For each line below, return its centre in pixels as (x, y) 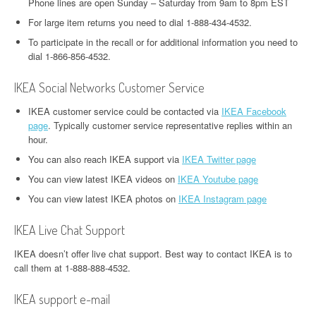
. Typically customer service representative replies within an (170, 125)
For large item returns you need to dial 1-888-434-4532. (140, 22)
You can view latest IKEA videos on (103, 179)
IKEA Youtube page (218, 179)
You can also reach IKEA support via (105, 159)
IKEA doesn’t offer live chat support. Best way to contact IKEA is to (153, 254)
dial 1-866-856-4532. (69, 56)
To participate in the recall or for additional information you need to (163, 42)
